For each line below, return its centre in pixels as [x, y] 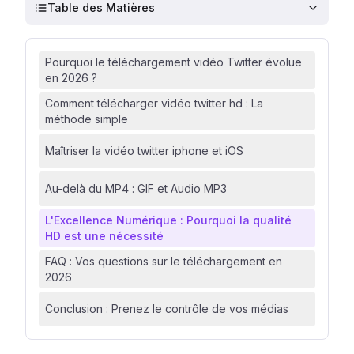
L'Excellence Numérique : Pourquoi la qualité [168, 220]
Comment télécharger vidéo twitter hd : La [154, 103]
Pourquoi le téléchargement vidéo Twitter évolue [173, 62]
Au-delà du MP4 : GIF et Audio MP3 [136, 188]
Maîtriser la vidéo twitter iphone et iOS [144, 151]
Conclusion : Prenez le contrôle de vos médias [167, 309]
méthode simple [87, 119]
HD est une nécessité [104, 236]
